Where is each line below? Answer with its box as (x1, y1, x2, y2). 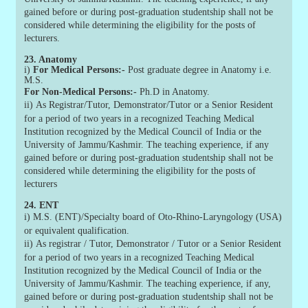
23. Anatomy (24, 54, 78, 65)
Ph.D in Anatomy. (140, 87, 210, 98)
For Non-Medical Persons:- (24, 87, 140, 98)
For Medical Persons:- (33, 65, 129, 76)
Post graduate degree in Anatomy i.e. (128, 65, 272, 76)
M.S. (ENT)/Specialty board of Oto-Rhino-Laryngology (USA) (33, 212, 283, 223)
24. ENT (24, 200, 59, 211)
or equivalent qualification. (24, 225, 130, 236)
